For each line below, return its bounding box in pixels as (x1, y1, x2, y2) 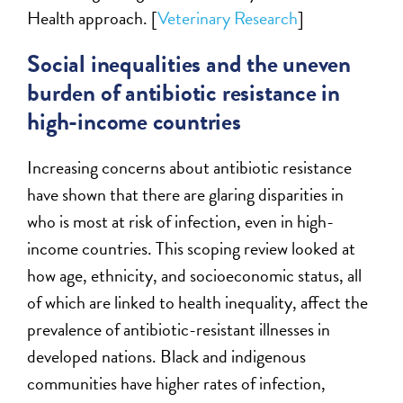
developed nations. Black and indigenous (27, 343, 307, 371)
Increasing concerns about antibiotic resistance (27, 154, 353, 182)
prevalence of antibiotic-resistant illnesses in (27, 316, 331, 344)
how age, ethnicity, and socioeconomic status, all (27, 262, 363, 290)
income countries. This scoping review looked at (27, 235, 356, 263)
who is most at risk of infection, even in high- (27, 208, 335, 236)
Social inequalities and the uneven (27, 46, 352, 83)
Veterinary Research (157, 4, 299, 32)
